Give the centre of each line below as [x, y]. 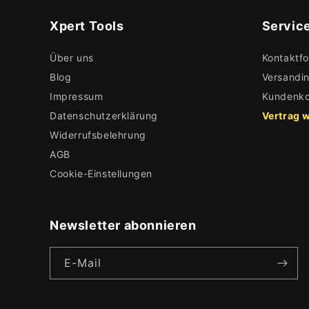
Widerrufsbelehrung [98, 135]
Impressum [77, 96]
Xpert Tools [87, 26]
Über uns [72, 58]
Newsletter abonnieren [123, 225]
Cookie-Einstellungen [101, 173]
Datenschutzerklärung [104, 116]
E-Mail [83, 263]
